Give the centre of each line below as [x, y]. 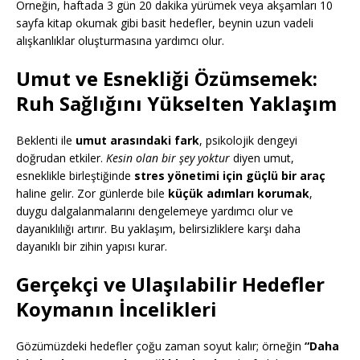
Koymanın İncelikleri [117, 309]
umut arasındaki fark [137, 141]
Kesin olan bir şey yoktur [168, 158]
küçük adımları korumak [239, 194]
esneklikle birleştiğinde [75, 176]
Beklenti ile [46, 141]
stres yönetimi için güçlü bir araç [230, 176]
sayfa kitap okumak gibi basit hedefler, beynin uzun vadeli [165, 23]
